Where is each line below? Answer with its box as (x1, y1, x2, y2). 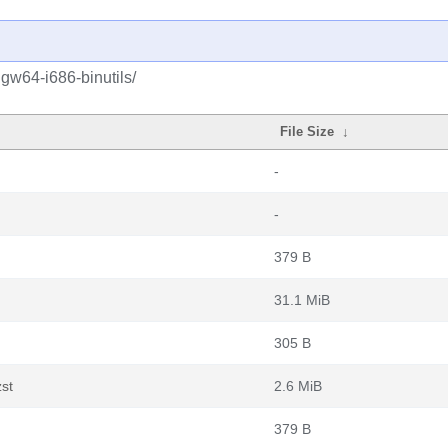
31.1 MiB (274, 292, 330, 308)
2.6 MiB (274, 378, 322, 394)
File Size (280, 124, 335, 139)
